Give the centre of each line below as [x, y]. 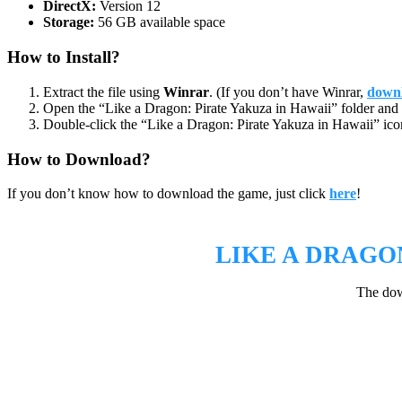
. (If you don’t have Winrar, [288, 92]
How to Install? [64, 57]
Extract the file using [103, 92]
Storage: [69, 22]
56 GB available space [160, 22]
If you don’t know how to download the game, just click [168, 194]
